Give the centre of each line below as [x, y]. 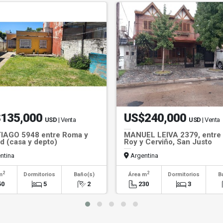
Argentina [144, 156]
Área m [137, 174]
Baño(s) [84, 174]
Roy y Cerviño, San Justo [168, 142]
